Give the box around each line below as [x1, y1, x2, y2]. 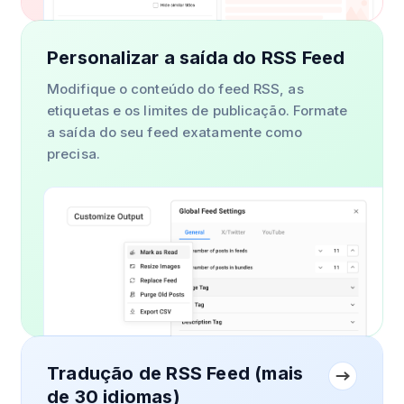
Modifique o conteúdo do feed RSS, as [47, 79, 304, 97]
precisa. [47, 144, 100, 162]
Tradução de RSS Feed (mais [47, 363, 304, 385]
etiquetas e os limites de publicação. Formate [47, 101, 348, 119]
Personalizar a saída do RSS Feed [47, 46, 345, 69]
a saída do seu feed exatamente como [47, 123, 303, 141]
